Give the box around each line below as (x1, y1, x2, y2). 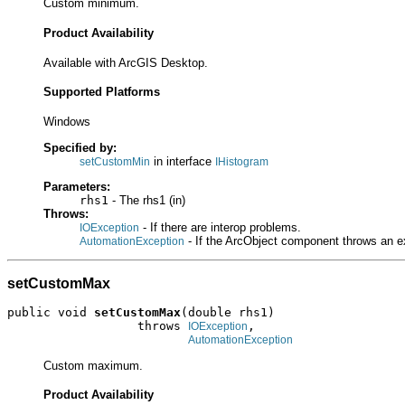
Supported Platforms (43, 85, 160, 99)
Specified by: (43, 140, 117, 155)
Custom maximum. (43, 358, 143, 372)
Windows (43, 115, 90, 129)
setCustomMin (80, 155, 150, 168)
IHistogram (215, 155, 268, 168)
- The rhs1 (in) (108, 193, 185, 207)
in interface (150, 154, 215, 168)
